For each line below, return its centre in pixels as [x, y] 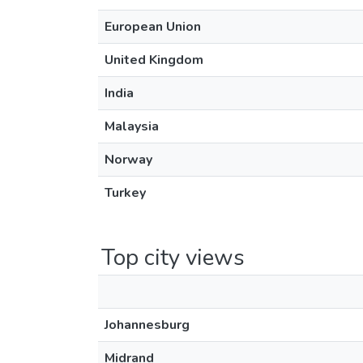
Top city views [173, 258]
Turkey [125, 193]
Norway [128, 160]
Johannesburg [147, 325]
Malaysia [132, 126]
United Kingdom [154, 60]
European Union [153, 27]
